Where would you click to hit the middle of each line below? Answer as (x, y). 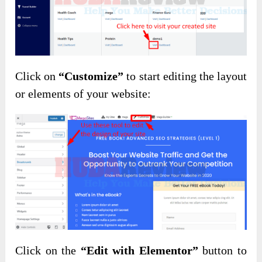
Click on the (48, 251)
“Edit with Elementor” (139, 251)
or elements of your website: (83, 94)
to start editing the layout (185, 76)
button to (222, 251)
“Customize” (91, 76)
